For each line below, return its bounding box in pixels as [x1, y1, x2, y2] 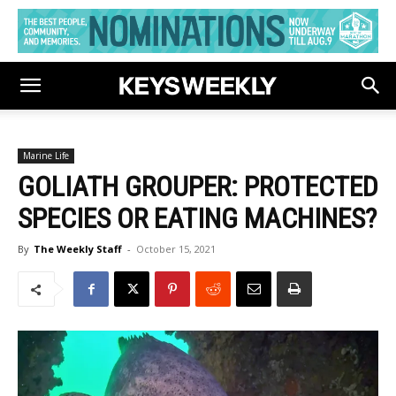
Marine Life [23, 149, 69, 162]
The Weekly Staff [34, 242, 122, 255]
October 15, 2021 [136, 242, 216, 255]
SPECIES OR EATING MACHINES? [18, 202, 377, 235]
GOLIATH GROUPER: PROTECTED [18, 170, 378, 203]
